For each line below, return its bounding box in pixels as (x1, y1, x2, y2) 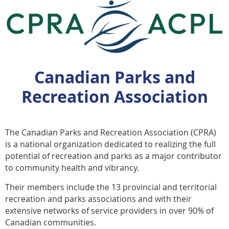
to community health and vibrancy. (5, 162, 139, 174)
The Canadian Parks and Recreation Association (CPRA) (5, 127, 216, 139)
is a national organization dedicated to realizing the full (5, 139, 216, 150)
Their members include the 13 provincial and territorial (5, 181, 217, 193)
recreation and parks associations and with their (5, 193, 192, 205)
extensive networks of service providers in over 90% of (5, 205, 214, 217)
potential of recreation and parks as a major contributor (5, 150, 222, 162)
